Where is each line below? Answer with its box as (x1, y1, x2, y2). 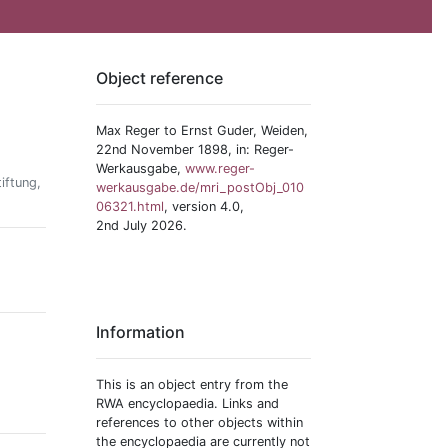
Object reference (96, 68, 223, 88)
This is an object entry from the (96, 377, 288, 392)
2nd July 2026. (96, 218, 187, 233)
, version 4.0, (164, 199, 244, 214)
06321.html (96, 199, 164, 214)
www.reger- (185, 161, 255, 176)
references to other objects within (96, 415, 303, 430)
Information (96, 322, 185, 342)
